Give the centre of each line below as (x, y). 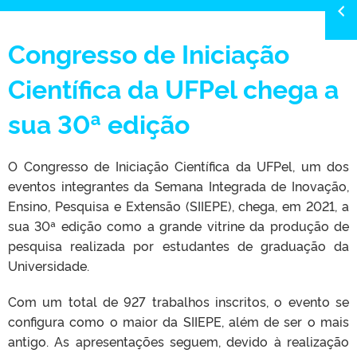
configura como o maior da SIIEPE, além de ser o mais (178, 321)
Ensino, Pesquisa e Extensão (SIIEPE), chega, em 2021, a (178, 205)
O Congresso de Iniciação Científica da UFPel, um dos (178, 165)
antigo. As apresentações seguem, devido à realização (178, 341)
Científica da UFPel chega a (173, 87)
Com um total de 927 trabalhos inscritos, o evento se (178, 301)
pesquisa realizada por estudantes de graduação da (178, 245)
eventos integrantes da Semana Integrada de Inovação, (178, 185)
